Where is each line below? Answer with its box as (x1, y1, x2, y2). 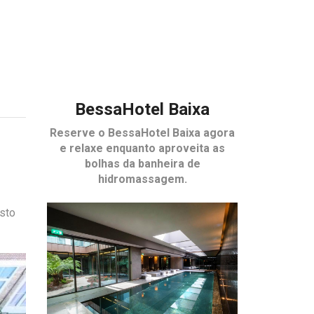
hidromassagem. (97, 172, 187, 186)
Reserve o (50, 126, 109, 140)
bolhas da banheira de (84, 157, 200, 171)
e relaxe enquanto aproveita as (60, 142, 226, 156)
